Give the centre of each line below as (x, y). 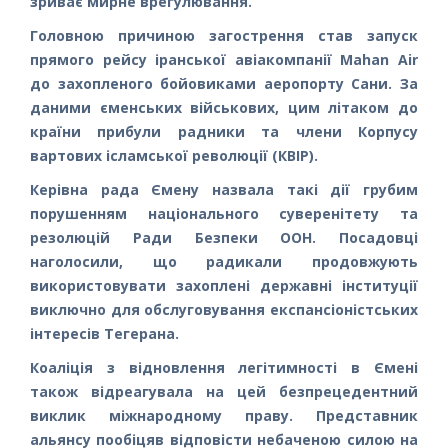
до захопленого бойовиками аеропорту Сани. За (224, 83)
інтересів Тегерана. (104, 333)
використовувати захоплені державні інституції (224, 285)
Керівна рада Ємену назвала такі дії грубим (224, 189)
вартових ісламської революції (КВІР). (174, 155)
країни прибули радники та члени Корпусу (224, 131)
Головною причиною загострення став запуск (224, 35)
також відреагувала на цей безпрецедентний (224, 391)
